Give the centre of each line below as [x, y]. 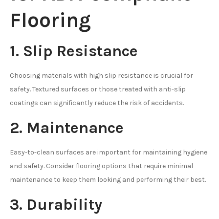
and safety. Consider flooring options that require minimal [101, 166]
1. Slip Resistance [74, 51]
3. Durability [56, 204]
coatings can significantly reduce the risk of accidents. [97, 103]
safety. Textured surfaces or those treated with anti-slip [98, 89]
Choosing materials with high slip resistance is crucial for [101, 75]
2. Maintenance [67, 128]
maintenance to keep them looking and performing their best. [108, 179]
